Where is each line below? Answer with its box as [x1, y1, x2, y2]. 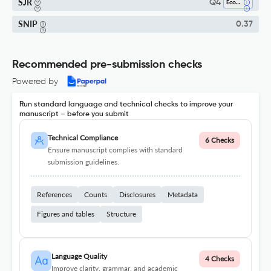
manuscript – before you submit [19, 111, 129, 119]
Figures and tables [37, 209, 94, 219]
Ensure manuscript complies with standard [47, 145, 183, 155]
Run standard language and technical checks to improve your [19, 101, 233, 109]
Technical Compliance [47, 133, 118, 143]
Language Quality [51, 252, 107, 261]
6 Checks [205, 135, 234, 145]
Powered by [12, 77, 58, 87]
